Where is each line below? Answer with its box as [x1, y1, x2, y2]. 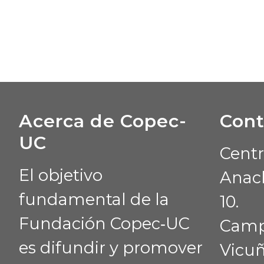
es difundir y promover [19, 237, 203, 258]
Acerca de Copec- [19, 110, 187, 133]
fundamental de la [19, 189, 169, 209]
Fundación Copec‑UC [19, 213, 190, 233]
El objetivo [19, 165, 103, 185]
